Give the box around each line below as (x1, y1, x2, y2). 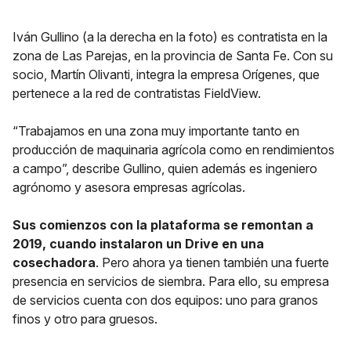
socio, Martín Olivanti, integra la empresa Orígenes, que (13, 67, 320, 82)
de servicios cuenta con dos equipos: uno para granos (13, 292, 318, 308)
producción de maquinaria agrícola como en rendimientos (13, 142, 335, 157)
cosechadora (13, 255, 96, 270)
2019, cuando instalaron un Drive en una (13, 236, 264, 251)
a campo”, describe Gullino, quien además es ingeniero (13, 161, 317, 176)
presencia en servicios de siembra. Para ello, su (13, 273, 277, 289)
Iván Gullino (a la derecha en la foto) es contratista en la (13, 29, 327, 45)
